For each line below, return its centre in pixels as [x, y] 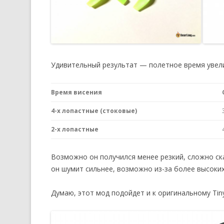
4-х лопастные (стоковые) [94, 110]
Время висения [76, 92]
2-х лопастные [75, 129]
